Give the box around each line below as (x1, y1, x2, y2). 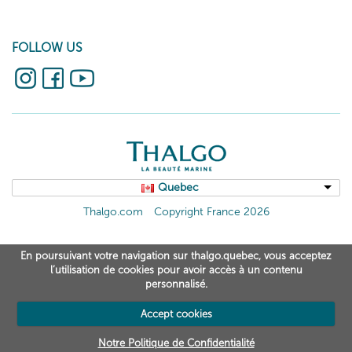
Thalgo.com (82, 204, 143, 218)
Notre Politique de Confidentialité (97, 337, 255, 350)
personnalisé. (145, 278, 207, 291)
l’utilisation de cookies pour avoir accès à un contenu (49, 264, 302, 277)
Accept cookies (140, 307, 212, 320)
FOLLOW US (12, 39, 82, 55)
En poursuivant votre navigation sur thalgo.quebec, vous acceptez (20, 250, 332, 262)
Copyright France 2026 (153, 204, 269, 218)
